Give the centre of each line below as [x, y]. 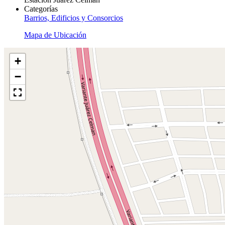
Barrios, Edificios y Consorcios [74, 18]
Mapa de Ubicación [55, 35]
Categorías [41, 9]
